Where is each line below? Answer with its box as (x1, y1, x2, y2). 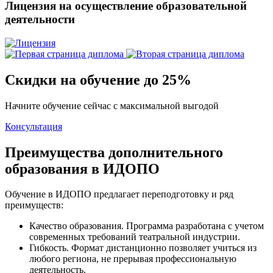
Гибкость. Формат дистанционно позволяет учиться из (29, 243, 257, 253)
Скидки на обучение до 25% (5, 71, 191, 88)
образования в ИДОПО (5, 160, 160, 177)
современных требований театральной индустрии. (29, 232, 240, 243)
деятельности (5, 13, 75, 26)
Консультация (5, 121, 62, 132)
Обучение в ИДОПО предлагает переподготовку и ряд (5, 189, 233, 200)
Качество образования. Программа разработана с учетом (29, 221, 264, 232)
